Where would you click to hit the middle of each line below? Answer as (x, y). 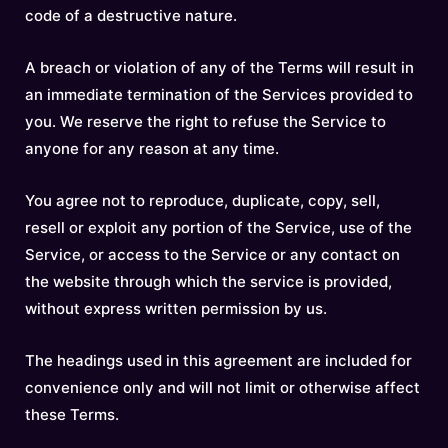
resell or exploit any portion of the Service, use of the (218, 227)
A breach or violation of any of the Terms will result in (219, 67)
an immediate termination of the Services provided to (219, 94)
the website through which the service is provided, (208, 281)
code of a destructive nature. (131, 15)
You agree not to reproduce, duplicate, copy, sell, (202, 200)
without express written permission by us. (176, 308)
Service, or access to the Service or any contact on (212, 254)
